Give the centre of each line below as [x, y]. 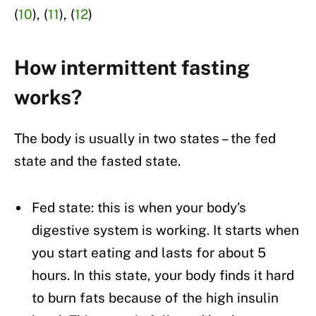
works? [48, 97]
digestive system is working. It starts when [165, 230]
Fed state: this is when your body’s [139, 208]
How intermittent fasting [132, 67]
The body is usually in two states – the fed [145, 139]
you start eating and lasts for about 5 [149, 253]
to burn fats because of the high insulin [155, 298]
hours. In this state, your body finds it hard [163, 275]
